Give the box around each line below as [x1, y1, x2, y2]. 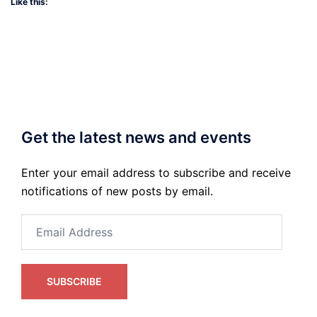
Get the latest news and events [21, 127, 251, 146]
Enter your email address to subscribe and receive [21, 165, 291, 180]
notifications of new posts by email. [21, 183, 213, 198]
